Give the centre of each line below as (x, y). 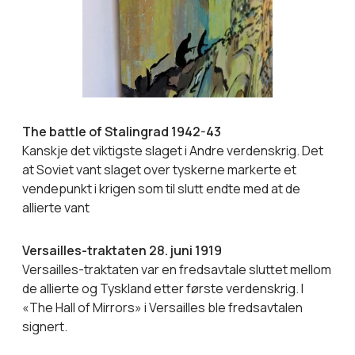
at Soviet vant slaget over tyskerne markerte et (159, 169)
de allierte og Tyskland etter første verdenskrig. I (163, 288)
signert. (45, 326)
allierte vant (56, 207)
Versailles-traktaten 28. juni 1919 (122, 250)
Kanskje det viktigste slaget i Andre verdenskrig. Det (173, 150)
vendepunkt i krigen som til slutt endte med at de (161, 188)
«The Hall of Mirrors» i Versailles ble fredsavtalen (162, 307)
